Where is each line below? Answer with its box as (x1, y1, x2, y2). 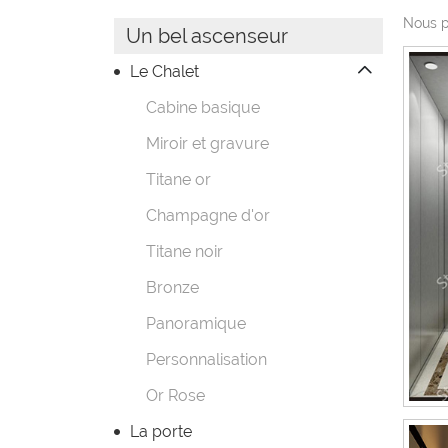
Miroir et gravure (146, 134, 269, 153)
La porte (130, 422, 192, 441)
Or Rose (146, 386, 205, 405)
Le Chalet (130, 62, 199, 81)
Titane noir (146, 242, 223, 261)
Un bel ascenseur (126, 24, 288, 48)
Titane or (146, 170, 211, 189)
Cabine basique (146, 98, 260, 117)
